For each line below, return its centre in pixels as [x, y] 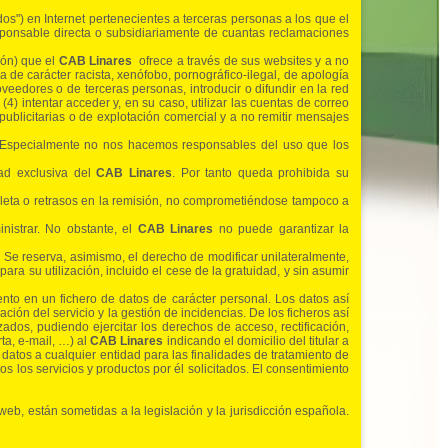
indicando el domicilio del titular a [256, 341]
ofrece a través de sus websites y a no [242, 61]
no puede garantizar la [281, 229]
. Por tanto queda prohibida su [260, 173]
